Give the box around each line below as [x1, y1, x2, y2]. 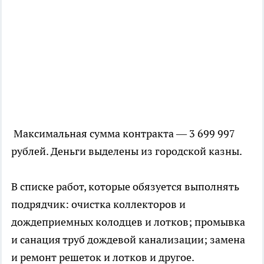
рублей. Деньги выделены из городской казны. [11, 144, 242, 159]
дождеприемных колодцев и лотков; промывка [11, 215, 245, 229]
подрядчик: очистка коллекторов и [11, 197, 186, 212]
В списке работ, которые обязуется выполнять [11, 180, 239, 194]
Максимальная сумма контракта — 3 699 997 [11, 127, 237, 141]
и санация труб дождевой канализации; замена [11, 233, 245, 247]
